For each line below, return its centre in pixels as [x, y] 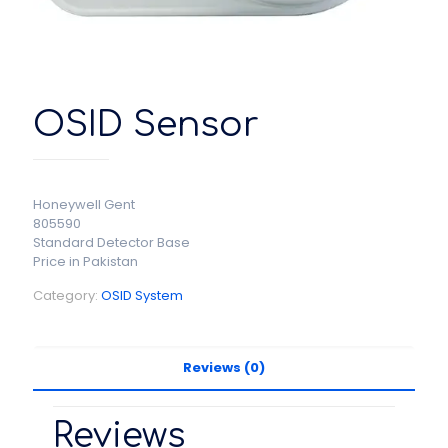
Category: [67, 295]
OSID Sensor [146, 124]
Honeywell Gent [84, 204]
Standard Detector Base [111, 242]
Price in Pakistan [85, 261]
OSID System [142, 295]
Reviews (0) [224, 367]
